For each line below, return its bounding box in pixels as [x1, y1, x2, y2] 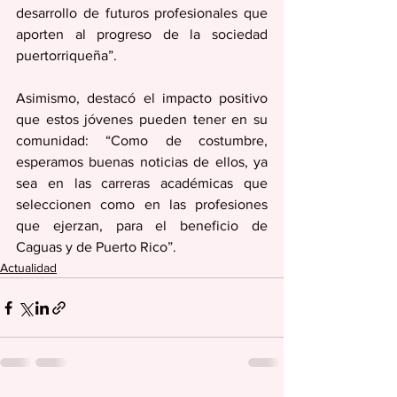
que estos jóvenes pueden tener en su [16, 112, 268, 128]
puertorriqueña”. [16, 48, 121, 64]
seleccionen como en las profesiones [16, 197, 268, 213]
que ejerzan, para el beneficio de [16, 218, 268, 234]
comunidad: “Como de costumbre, [16, 133, 268, 149]
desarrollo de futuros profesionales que [16, 5, 268, 21]
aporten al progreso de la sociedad [16, 27, 268, 43]
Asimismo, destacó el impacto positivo [16, 90, 268, 106]
